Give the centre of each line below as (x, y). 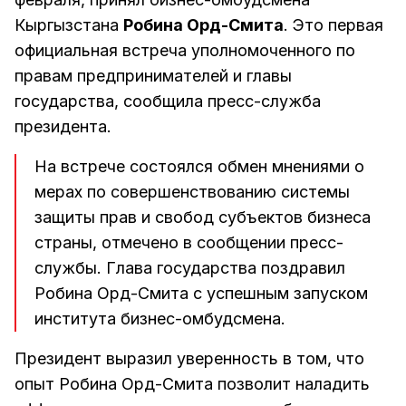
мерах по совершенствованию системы (192, 191)
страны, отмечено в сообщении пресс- (189, 242)
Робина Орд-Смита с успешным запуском (201, 293)
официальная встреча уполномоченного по (185, 50)
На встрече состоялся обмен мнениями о (199, 166)
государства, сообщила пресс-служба (168, 101)
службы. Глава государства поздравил (190, 267)
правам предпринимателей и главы (153, 75)
